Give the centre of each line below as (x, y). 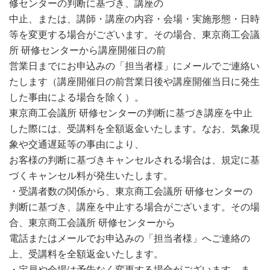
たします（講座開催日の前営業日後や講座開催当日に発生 (134, 82)
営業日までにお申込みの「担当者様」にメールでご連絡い (134, 66)
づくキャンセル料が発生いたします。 (91, 176)
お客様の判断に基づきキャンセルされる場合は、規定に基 (134, 160)
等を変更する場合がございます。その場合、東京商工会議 (134, 35)
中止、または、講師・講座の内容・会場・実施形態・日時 (134, 19)
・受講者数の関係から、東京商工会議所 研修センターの (131, 191)
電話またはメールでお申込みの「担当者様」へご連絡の (130, 238)
